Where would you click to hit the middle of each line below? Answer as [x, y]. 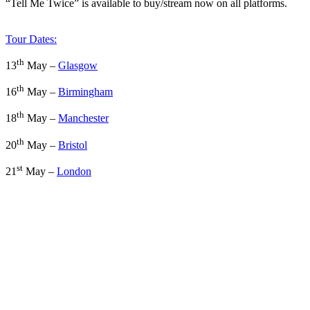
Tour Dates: [31, 39]
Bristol [73, 145]
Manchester [83, 118]
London [74, 172]
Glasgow [78, 66]
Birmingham [85, 92]
